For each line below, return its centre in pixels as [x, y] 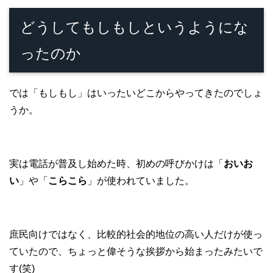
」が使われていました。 [141, 181]
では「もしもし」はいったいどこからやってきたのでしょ [136, 93]
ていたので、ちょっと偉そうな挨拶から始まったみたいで [136, 252]
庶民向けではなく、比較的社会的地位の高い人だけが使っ [136, 235]
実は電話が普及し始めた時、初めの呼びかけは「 [116, 164]
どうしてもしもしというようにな [134, 27]
